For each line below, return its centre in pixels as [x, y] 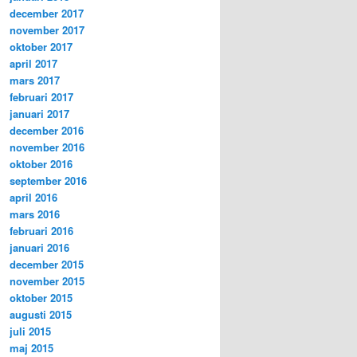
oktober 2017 [41, 46]
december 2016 [47, 130]
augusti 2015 [41, 314]
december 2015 [47, 264]
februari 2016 [41, 230]
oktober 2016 [41, 163]
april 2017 [33, 63]
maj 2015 [31, 347]
